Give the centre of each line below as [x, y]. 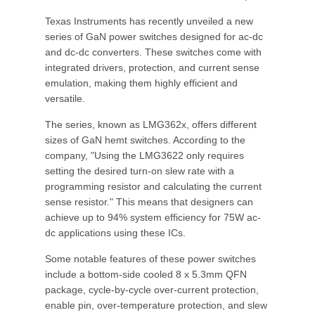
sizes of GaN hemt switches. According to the [145, 140]
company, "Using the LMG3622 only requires [144, 155]
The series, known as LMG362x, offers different [151, 124]
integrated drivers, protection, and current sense [152, 67]
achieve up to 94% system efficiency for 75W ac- [153, 217]
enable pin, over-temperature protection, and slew [156, 305]
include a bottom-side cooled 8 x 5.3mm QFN [146, 274]
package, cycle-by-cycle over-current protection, [152, 290]
